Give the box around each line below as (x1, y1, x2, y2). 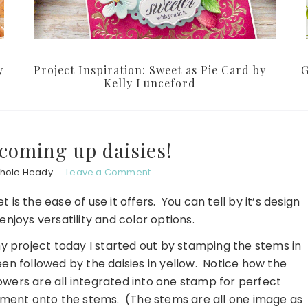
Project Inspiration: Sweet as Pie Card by (34, 63, 266, 78)
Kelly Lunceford (104, 76, 196, 91)
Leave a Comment (66, 166, 151, 179)
